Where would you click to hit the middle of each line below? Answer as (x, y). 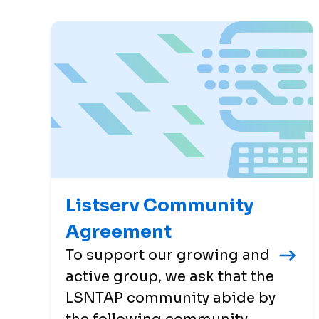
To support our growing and (168, 255)
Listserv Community (159, 205)
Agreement (119, 231)
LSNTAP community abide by (171, 298)
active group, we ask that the (170, 276)
